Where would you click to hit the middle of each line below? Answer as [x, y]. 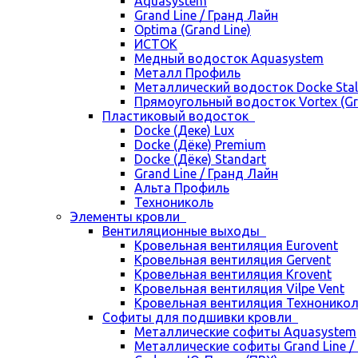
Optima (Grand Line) [193, 30]
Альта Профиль [182, 188]
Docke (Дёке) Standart [200, 159]
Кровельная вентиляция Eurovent [236, 245]
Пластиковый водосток [179, 116]
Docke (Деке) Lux [184, 130]
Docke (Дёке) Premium [200, 145]
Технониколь [174, 202]
